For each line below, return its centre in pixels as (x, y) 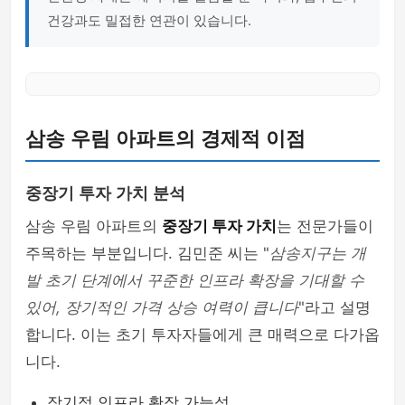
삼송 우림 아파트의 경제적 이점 (165, 139)
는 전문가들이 (325, 226)
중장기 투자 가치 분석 (105, 193)
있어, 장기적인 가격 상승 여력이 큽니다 (162, 307)
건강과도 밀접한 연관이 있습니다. (149, 20)
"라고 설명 (334, 307)
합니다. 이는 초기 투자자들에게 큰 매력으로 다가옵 (202, 334)
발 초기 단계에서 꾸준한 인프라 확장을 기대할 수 (195, 280)
